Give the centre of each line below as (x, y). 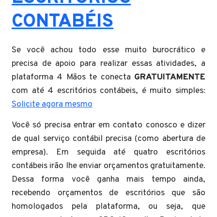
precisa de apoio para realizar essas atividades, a (108, 63)
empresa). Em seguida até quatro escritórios (108, 152)
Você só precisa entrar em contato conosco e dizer (108, 125)
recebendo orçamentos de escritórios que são (108, 193)
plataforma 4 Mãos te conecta (73, 77)
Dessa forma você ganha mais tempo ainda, (108, 179)
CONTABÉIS (62, 22)
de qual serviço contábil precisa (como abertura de (108, 139)
